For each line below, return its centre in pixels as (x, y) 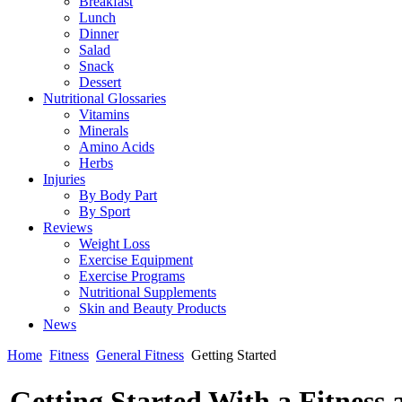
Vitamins (104, 114)
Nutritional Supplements (148, 292)
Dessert (100, 82)
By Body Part (118, 195)
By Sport (105, 211)
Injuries (64, 179)
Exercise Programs (132, 276)
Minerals (104, 131)
